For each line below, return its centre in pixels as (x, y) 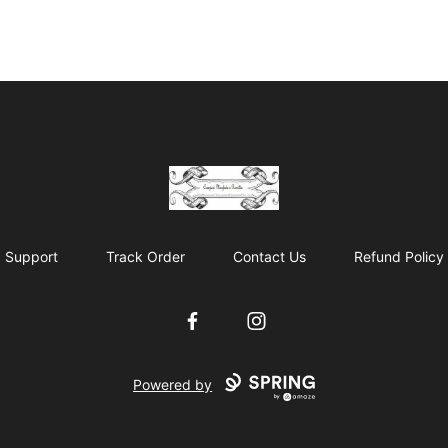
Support (31, 257)
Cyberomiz (200, 177)
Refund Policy (398, 257)
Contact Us (269, 257)
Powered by (173, 385)
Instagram (280, 320)
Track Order (145, 257)
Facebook (216, 320)
